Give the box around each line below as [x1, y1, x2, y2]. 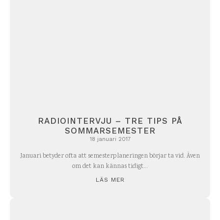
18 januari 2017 [89, 136, 131, 142]
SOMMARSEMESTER [64, 125, 156, 136]
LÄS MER [95, 176, 125, 183]
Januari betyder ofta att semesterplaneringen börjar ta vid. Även [20, 151, 200, 161]
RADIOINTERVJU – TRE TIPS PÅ [38, 115, 182, 126]
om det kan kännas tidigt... [72, 162, 148, 171]
